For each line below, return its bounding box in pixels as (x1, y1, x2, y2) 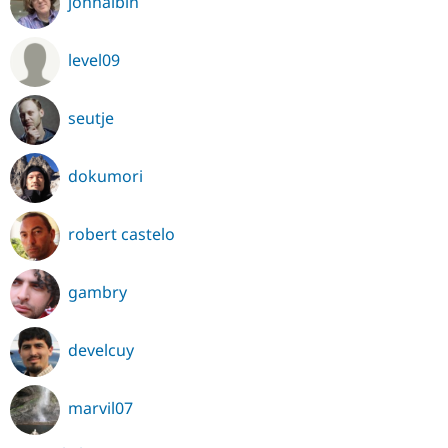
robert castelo (68, 223, 175, 246)
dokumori (68, 165, 143, 188)
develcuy (68, 339, 134, 362)
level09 (68, 49, 120, 72)
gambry (68, 281, 127, 304)
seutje (68, 107, 114, 130)
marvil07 (68, 397, 133, 420)
